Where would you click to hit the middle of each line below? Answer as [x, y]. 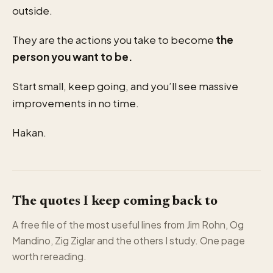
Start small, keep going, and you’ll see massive [125, 86]
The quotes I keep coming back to [115, 201]
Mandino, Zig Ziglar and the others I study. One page [129, 240]
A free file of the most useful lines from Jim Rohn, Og [128, 224]
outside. [32, 10]
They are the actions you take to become [114, 39]
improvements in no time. [76, 103]
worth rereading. [49, 256]
